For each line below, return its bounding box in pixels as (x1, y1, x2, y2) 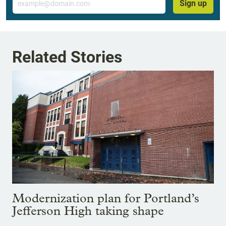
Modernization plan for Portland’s (12, 191, 199, 206)
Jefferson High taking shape (12, 203, 164, 218)
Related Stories (12, 47, 122, 67)
